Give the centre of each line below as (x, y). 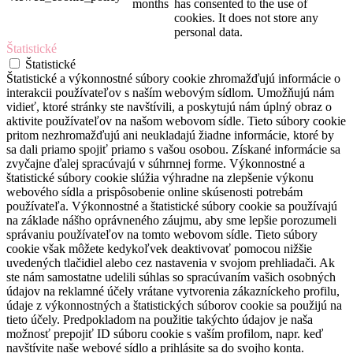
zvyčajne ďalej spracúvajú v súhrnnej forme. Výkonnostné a (156, 164)
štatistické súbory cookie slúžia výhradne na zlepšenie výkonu (160, 178)
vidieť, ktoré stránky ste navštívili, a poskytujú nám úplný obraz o (169, 107)
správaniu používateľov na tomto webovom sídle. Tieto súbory (162, 235)
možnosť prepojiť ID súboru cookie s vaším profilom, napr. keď (165, 334)
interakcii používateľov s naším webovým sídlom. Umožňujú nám (170, 93)
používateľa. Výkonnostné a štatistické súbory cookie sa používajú (172, 206)
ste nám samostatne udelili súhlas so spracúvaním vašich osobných (171, 277)
